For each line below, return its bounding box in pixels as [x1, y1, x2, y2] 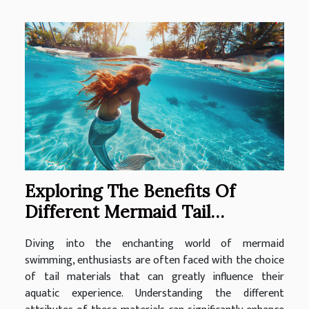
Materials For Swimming [25, 221, 222, 244]
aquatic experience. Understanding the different [25, 284, 284, 303]
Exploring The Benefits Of [25, 180, 235, 203]
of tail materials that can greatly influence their [25, 268, 284, 287]
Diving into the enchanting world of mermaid [25, 235, 284, 254]
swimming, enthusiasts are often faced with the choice [25, 251, 284, 270]
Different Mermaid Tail [25, 201, 210, 223]
